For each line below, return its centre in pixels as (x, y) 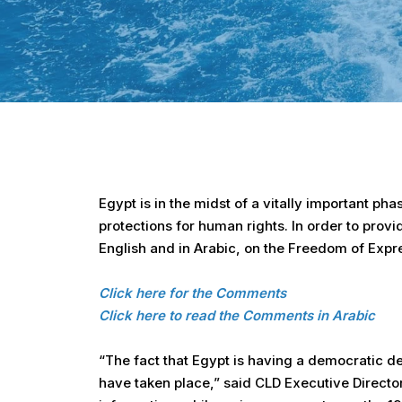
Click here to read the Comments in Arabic (237, 315)
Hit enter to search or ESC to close (188, 43)
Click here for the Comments (192, 293)
